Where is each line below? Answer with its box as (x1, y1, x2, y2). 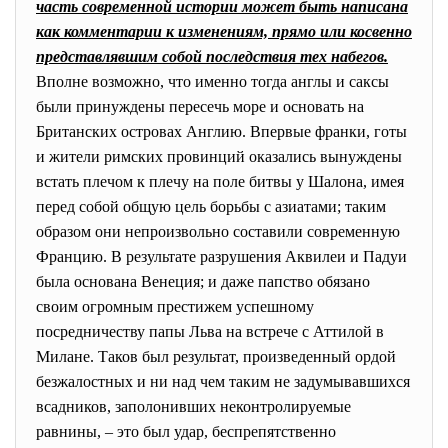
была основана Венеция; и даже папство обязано (36, 273, 370, 290)
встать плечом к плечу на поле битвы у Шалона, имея (36, 173, 404, 190)
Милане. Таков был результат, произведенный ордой (36, 348, 396, 365)
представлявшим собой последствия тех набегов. (36, 48, 388, 65)
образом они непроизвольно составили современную (36, 223, 400, 240)
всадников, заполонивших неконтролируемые (36, 398, 351, 415)
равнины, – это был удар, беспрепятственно (36, 423, 336, 440)
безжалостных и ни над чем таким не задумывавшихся (36, 373, 410, 390)
